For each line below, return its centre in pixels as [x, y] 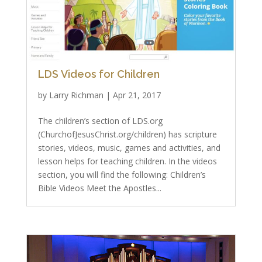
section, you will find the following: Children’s [122, 175]
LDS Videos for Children [99, 74]
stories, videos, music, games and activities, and [129, 148]
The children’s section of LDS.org [100, 121]
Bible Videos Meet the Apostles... [99, 188]
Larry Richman [76, 95]
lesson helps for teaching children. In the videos [127, 161]
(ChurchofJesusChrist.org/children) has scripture [127, 134]
